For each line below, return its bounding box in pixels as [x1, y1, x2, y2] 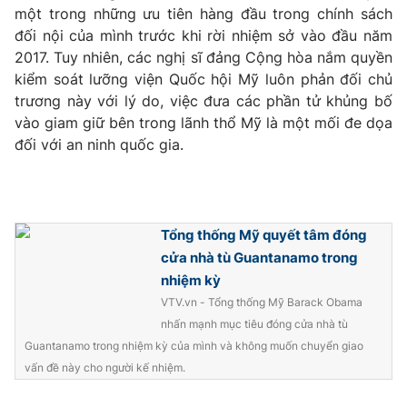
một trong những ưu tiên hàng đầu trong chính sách [15, 5, 392, 23]
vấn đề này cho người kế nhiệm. [25, 361, 185, 374]
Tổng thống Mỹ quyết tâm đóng [161, 226, 367, 243]
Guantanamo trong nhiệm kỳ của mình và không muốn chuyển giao [25, 339, 363, 352]
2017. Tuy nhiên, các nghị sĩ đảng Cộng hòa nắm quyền [15, 48, 392, 66]
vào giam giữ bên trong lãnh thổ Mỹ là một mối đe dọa [15, 114, 392, 132]
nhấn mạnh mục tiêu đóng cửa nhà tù [161, 317, 348, 331]
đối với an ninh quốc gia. [15, 135, 184, 154]
